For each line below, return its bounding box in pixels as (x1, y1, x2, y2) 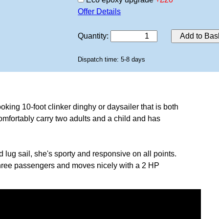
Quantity (78, 32, 107, 40)
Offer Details (78, 7, 121, 16)
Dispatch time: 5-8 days (78, 55, 146, 63)
